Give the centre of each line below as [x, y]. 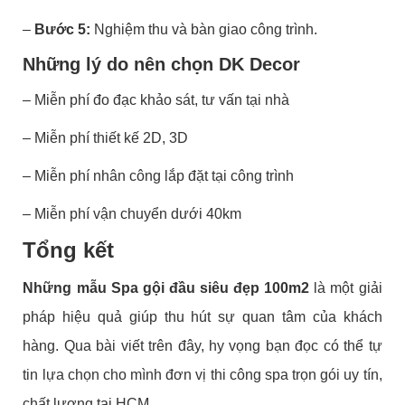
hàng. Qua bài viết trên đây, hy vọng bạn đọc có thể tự [202, 345]
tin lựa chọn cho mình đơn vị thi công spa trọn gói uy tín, [202, 374]
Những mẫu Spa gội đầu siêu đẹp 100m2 [166, 287]
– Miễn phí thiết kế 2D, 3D [106, 137]
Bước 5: [63, 29]
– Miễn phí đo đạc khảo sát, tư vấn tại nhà [156, 99]
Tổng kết [69, 250]
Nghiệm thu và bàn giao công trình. [204, 29]
